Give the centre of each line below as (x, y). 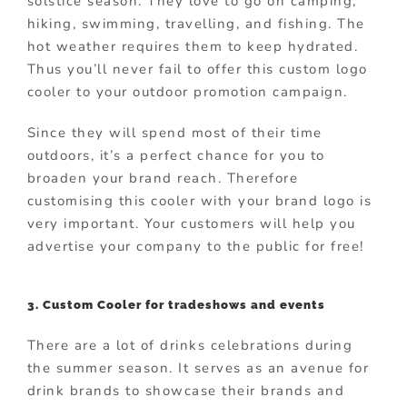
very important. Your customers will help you (191, 224)
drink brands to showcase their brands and (186, 390)
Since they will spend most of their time (174, 133)
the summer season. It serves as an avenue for (198, 367)
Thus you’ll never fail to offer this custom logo (197, 69)
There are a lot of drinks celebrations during (190, 345)
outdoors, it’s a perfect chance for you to (176, 156)
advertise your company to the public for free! (195, 247)
